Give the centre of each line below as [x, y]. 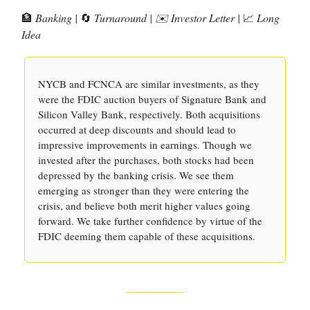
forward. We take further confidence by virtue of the [150, 221]
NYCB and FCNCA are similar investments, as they [149, 84]
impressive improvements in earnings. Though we [145, 145]
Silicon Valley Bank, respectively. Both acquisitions [149, 114]
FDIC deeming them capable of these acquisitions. [147, 236]
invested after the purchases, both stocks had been [146, 160]
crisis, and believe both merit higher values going [144, 206]
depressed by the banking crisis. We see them [136, 175]
